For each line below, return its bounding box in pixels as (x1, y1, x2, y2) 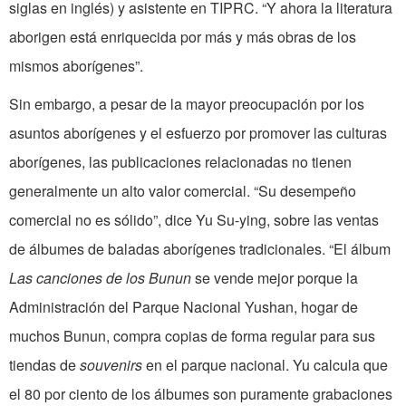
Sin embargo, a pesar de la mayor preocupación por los (9, 93, 364, 115)
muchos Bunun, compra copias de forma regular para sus (9, 325, 375, 347)
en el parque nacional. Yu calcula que (146, 354, 388, 376)
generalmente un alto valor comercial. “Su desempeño (9, 180, 356, 202)
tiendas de (9, 354, 80, 376)
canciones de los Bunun (36, 267, 195, 289)
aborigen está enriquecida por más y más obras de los (9, 26, 356, 48)
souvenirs (80, 354, 146, 376)
